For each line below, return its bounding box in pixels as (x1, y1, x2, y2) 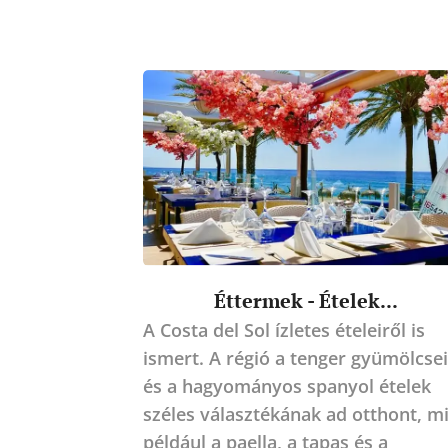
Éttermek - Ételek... (213, 286, 398, 314)
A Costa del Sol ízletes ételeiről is (142, 317, 425, 342)
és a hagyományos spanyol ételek (142, 373, 431, 398)
